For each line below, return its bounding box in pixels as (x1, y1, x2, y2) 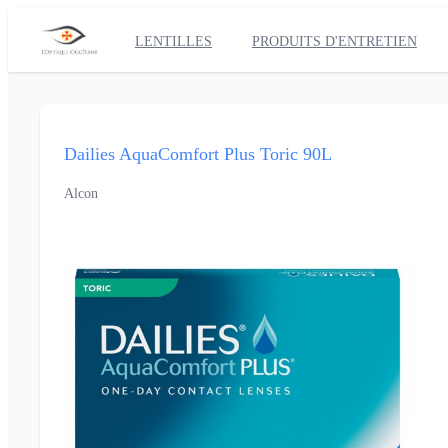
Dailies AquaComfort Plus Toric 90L (64, 144, 332, 164)
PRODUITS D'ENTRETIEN (251, 34, 417, 49)
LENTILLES (134, 34, 212, 49)
